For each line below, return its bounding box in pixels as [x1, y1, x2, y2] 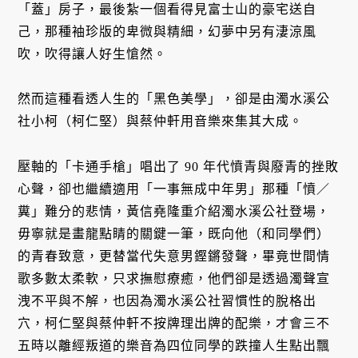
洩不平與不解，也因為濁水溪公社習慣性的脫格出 [18, 294, 317, 308]
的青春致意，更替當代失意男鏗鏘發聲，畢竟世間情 [18, 249, 331, 264]
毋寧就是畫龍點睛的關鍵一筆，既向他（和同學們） [18, 227, 331, 241]
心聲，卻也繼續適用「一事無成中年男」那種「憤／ [18, 182, 331, 197]
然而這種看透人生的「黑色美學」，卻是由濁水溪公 [18, 92, 331, 106]
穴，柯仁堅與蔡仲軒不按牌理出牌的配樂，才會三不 [18, 316, 331, 331]
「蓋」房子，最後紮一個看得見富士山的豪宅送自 [18, 2, 317, 16]
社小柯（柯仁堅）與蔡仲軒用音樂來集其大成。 [18, 114, 304, 129]
